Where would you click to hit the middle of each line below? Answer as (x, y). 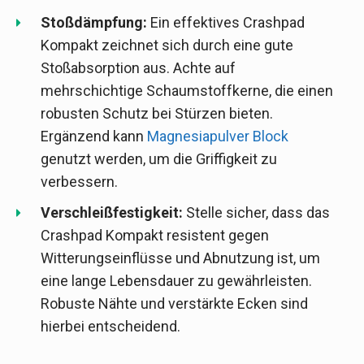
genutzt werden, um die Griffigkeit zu (159, 159)
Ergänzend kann (94, 136)
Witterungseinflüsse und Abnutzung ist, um (180, 258)
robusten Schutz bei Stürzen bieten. (157, 114)
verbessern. (79, 182)
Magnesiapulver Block (218, 136)
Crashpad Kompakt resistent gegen (155, 236)
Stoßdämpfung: (94, 23)
